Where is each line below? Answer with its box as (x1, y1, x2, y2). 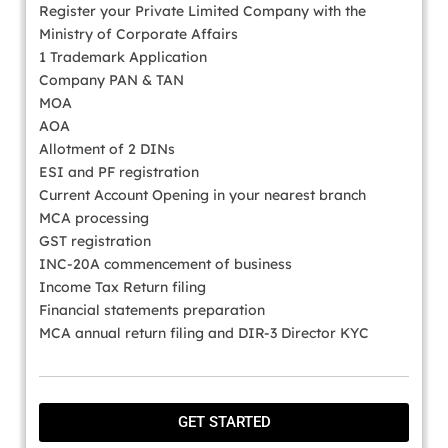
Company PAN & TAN (39, 71, 184, 90)
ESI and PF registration (39, 163, 199, 182)
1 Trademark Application (39, 48, 207, 67)
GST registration (39, 232, 151, 251)
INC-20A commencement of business (39, 255, 292, 274)
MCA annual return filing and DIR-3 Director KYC (39, 324, 369, 343)
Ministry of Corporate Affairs (39, 25, 238, 44)
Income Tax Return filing (39, 278, 206, 297)
